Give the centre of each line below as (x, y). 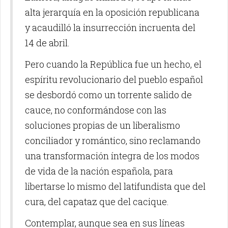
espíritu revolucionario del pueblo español (114, 79)
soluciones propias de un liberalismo (103, 125)
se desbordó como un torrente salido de (108, 94)
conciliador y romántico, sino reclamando (113, 140)
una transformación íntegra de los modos (112, 155)
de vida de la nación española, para (99, 171)
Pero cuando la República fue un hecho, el (113, 64)
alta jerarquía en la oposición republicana (112, 12)
